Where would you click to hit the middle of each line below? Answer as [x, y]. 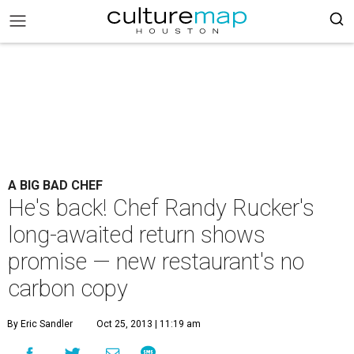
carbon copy [68, 288]
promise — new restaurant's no [156, 262]
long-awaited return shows [137, 235]
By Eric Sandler [40, 324]
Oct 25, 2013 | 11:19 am [149, 324]
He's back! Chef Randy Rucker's [161, 208]
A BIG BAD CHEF [55, 185]
